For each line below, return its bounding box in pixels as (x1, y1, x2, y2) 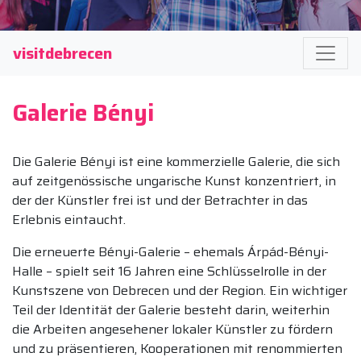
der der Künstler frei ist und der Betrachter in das (12, 189, 308, 210)
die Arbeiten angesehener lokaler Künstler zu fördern (12, 318, 333, 339)
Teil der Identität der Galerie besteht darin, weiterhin (12, 299, 330, 320)
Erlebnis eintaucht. (12, 209, 126, 230)
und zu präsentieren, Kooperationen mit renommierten (12, 338, 342, 359)
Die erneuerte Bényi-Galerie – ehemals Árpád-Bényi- (12, 241, 329, 262)
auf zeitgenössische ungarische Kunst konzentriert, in (12, 170, 336, 191)
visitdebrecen (13, 39, 112, 66)
